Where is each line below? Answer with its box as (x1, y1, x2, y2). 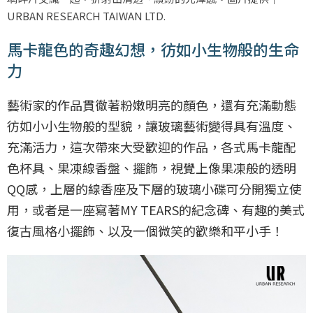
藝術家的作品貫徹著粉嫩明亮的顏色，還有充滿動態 (7, 96, 296, 114)
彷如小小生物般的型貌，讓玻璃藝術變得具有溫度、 (7, 117, 296, 135)
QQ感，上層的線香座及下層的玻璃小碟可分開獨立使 (7, 180, 302, 198)
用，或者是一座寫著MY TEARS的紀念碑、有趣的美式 (7, 201, 305, 219)
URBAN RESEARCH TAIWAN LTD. (7, 8, 166, 23)
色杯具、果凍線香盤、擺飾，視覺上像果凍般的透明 (7, 159, 296, 177)
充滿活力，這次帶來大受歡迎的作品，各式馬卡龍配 (7, 138, 296, 156)
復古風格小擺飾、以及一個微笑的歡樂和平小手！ (7, 221, 284, 240)
